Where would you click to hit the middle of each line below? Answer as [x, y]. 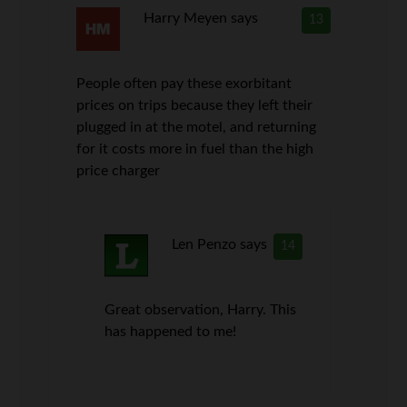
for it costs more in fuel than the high [195, 149]
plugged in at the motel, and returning [197, 127]
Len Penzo [203, 244]
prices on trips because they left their [195, 105]
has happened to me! [171, 331]
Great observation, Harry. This [201, 309]
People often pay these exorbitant [184, 83]
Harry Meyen [185, 18]
